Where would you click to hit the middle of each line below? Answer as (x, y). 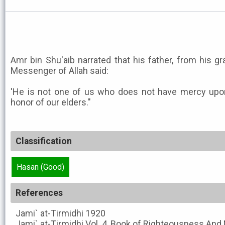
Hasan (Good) (40, 167)
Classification (44, 141)
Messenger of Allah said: (60, 71)
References (39, 193)
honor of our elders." (51, 102)
